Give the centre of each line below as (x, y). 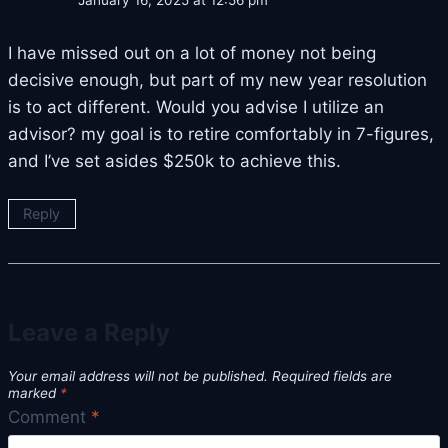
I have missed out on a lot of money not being (192, 53)
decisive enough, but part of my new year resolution (217, 80)
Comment (49, 416)
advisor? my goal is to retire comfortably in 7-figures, (221, 134)
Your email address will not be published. (138, 376)
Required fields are (332, 376)
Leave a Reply (89, 333)
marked (34, 393)
